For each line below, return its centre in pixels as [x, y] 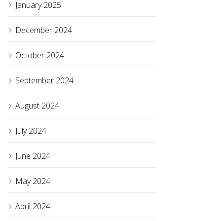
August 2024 [37, 106]
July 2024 [31, 131]
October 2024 [40, 55]
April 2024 [33, 206]
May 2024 [33, 181]
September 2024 [44, 81]
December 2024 [44, 30]
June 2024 [33, 156]
